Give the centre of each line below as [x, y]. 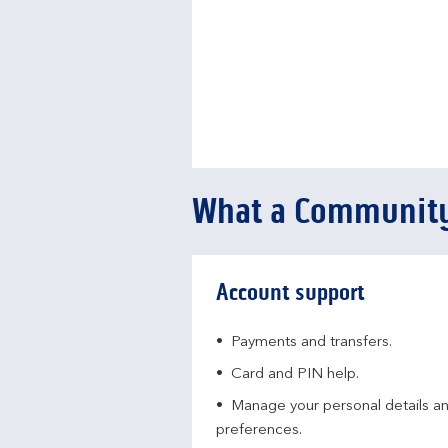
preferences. [259, 430]
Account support [290, 292]
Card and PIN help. [295, 374]
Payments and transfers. [311, 342]
